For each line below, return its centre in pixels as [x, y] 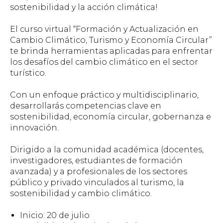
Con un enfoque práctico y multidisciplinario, [104, 95]
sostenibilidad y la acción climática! [84, 7]
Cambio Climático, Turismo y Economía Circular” [111, 40]
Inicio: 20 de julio [55, 215]
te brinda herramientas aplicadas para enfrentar [111, 51]
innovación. [34, 128]
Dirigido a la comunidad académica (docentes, [107, 150]
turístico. [28, 73]
